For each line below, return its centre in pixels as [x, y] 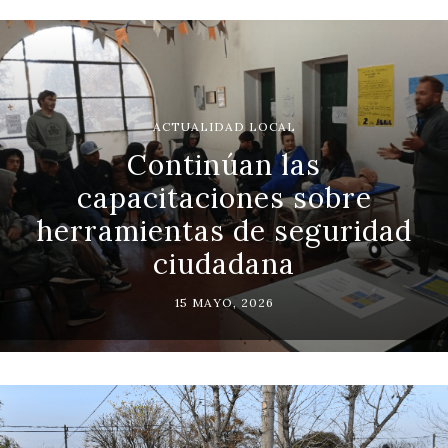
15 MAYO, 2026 [224, 302]
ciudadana [224, 263]
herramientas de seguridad [224, 230]
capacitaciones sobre [224, 197]
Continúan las [224, 164]
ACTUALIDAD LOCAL [224, 126]
